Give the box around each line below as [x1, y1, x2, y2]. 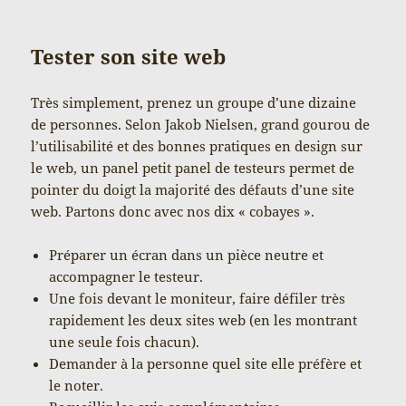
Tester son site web [31, 42, 227, 70]
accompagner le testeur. [49, 266, 204, 285]
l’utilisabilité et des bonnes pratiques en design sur [31, 136, 363, 155]
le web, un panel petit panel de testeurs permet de [31, 158, 355, 177]
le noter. [49, 375, 104, 394]
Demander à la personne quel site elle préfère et [49, 353, 362, 372]
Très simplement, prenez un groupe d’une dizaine [31, 92, 357, 111]
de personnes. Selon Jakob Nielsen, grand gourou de [31, 114, 371, 133]
